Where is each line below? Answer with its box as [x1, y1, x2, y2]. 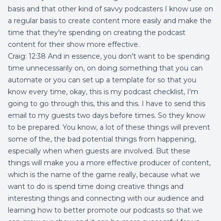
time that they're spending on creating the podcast [8, 28, 185, 37]
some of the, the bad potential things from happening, [8, 135, 196, 144]
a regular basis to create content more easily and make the [8, 16, 212, 25]
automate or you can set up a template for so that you [8, 75, 196, 84]
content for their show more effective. [8, 40, 140, 49]
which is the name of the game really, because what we [8, 170, 200, 179]
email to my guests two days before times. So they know [8, 111, 205, 120]
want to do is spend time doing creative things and [8, 182, 184, 191]
